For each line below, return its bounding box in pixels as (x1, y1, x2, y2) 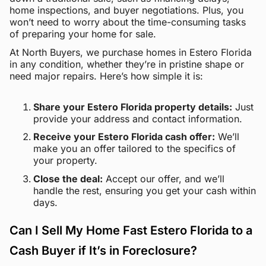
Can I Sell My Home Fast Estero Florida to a (9, 223, 252, 238)
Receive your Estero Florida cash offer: (33, 131, 215, 143)
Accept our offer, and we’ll (103, 173, 224, 185)
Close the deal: (33, 173, 103, 185)
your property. (33, 154, 97, 167)
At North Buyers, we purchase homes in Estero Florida (9, 46, 252, 58)
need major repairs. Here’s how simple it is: (9, 69, 203, 82)
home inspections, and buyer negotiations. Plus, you (9, 4, 243, 17)
